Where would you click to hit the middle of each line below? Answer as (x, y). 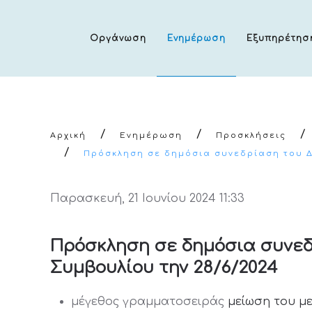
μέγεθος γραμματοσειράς (148, 302)
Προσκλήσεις (251, 135)
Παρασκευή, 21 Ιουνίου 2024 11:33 (147, 198)
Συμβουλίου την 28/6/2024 (164, 268)
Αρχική (68, 135)
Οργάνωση (118, 38)
